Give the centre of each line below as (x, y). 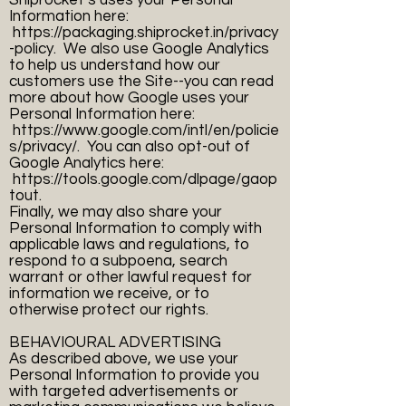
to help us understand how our (115, 66)
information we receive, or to (109, 294)
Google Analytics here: (87, 164)
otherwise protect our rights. (109, 310)
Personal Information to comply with (135, 229)
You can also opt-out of (165, 147)
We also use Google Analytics (163, 49)
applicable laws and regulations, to (129, 245)
